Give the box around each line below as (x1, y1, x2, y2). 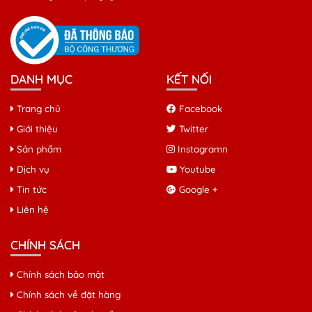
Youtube (177, 162, 216, 175)
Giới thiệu (14, 122, 58, 134)
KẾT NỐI (166, 71, 212, 86)
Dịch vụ (14, 162, 49, 175)
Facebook (176, 102, 222, 114)
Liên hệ (14, 203, 49, 215)
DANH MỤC (10, 71, 72, 86)
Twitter (176, 122, 208, 134)
